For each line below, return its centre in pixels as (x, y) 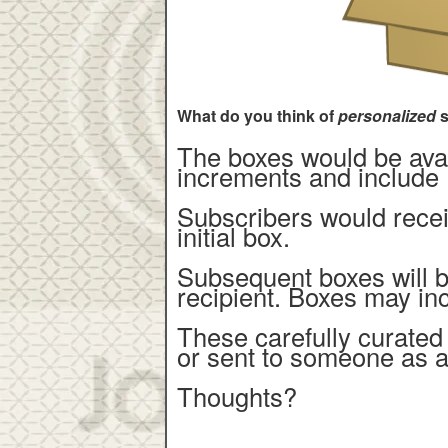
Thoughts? (237, 396)
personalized (387, 115)
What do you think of (257, 115)
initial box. (237, 236)
